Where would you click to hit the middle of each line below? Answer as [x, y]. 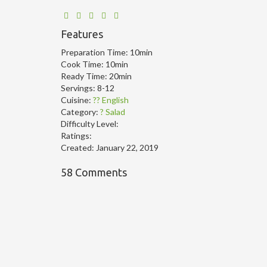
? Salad [113, 111]
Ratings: [76, 135]
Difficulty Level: [90, 123]
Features [82, 34]
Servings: [79, 88]
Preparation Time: [95, 52]
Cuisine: [77, 100]
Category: [80, 111]
